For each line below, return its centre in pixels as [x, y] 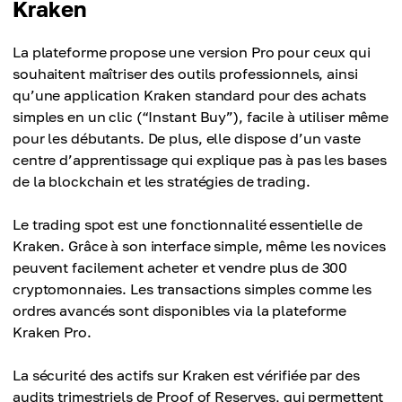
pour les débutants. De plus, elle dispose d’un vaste [187, 138]
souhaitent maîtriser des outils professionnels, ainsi [185, 74]
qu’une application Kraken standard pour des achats [190, 95]
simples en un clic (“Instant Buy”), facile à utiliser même [201, 117]
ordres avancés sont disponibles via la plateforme [180, 310]
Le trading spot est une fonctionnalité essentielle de [188, 224]
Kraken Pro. [52, 332]
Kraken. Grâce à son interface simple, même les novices [199, 246]
